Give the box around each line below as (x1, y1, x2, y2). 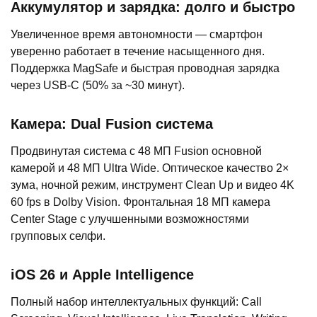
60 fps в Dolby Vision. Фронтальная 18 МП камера (11, 196, 270, 209)
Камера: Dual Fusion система (11, 116, 213, 132)
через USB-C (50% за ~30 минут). (11, 79, 185, 92)
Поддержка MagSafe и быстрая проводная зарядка (11, 62, 279, 75)
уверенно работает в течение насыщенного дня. (11, 45, 265, 58)
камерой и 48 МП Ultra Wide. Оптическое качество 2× (11, 162, 289, 175)
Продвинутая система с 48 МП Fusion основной (11, 145, 262, 158)
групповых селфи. (11, 230, 105, 243)
